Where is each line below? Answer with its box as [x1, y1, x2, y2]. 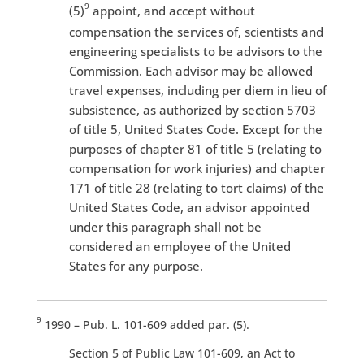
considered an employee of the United [68, 238, 291, 255]
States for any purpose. [68, 258, 203, 275]
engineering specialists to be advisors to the [68, 43, 323, 60]
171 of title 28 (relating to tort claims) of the [68, 180, 324, 197]
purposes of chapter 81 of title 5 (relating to [68, 141, 322, 158]
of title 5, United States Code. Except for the [68, 121, 323, 138]
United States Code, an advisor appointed [68, 199, 310, 216]
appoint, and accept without [89, 2, 255, 19]
